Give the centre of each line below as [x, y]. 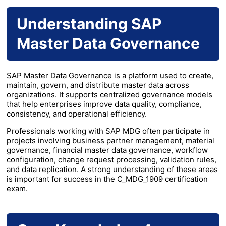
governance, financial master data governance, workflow [107, 150]
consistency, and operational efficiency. [77, 114]
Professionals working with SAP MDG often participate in [108, 131]
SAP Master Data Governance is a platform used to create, [110, 76]
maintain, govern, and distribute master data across [98, 85]
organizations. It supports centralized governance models [109, 95]
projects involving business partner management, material [110, 141]
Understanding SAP [89, 24]
